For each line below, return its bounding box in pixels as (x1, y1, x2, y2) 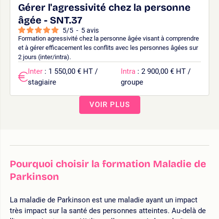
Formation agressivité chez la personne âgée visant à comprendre (18, 34, 199, 42)
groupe (121, 77, 144, 87)
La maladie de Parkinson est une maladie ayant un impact (10, 195, 197, 204)
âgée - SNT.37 (18, 14, 82, 26)
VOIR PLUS (89, 100, 130, 109)
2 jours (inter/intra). (18, 53, 71, 61)
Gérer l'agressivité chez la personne (18, 1, 191, 13)
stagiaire (28, 77, 56, 87)
